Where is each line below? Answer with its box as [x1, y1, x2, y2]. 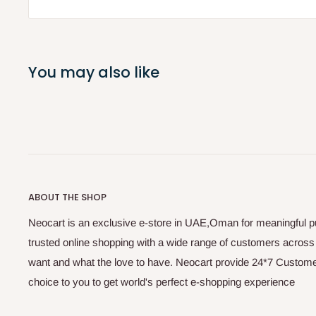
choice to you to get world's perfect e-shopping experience [28, 276, 295, 288]
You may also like [28, 62, 159, 83]
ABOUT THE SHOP [28, 190, 107, 205]
